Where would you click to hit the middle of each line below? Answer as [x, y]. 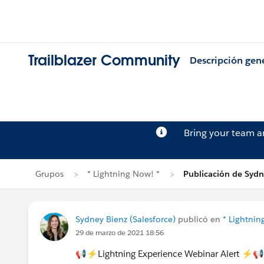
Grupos [49, 174]
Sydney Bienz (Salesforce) [126, 219]
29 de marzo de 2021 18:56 [120, 232]
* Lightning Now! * [123, 174]
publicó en [199, 219]
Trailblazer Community [104, 61]
